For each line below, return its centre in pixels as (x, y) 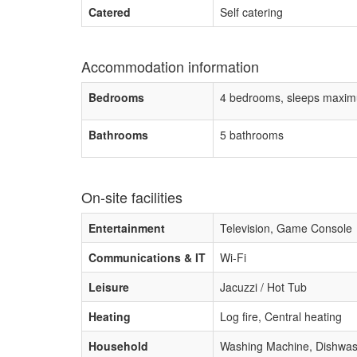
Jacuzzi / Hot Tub (263, 287)
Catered (110, 12)
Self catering (251, 12)
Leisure (109, 287)
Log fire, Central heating (281, 316)
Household (118, 346)
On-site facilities (132, 197)
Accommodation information (170, 66)
